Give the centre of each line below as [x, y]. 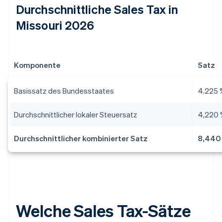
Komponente [37, 65]
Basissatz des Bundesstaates [64, 91]
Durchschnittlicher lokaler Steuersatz [76, 115]
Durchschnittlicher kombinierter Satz [81, 139]
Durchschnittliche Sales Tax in [97, 9]
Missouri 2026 [55, 25]
